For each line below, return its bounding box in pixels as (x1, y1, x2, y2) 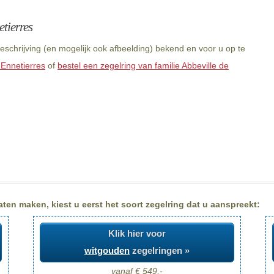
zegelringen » (130, 245, 190, 256)
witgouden (84, 245, 130, 256)
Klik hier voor (108, 228, 166, 239)
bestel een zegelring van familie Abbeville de (57, 61, 229, 70)
